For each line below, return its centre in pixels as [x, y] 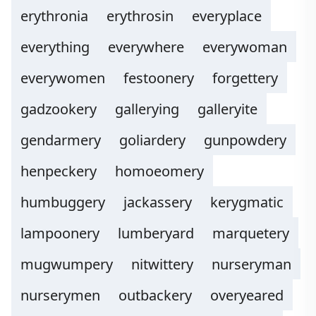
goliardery [152, 140]
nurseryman [251, 264]
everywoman [245, 47]
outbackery [155, 295]
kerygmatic [247, 202]
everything [55, 47]
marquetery [251, 233]
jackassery [158, 202]
